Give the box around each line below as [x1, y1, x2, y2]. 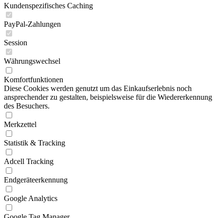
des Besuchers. [4, 102, 50, 110]
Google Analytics [4, 194, 57, 202]
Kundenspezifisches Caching [4, 1, 93, 10]
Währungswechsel [4, 57, 60, 65]
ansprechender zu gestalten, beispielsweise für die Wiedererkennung [4, 93, 212, 101]
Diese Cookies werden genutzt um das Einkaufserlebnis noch [4, 84, 192, 92]
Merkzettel [4, 120, 36, 128]
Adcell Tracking [4, 157, 54, 165]
